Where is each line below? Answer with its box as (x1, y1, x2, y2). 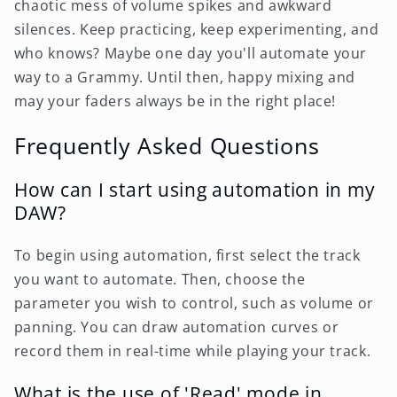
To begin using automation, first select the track (13, 245, 361, 265)
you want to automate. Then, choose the (13, 269, 306, 289)
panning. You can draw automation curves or (13, 316, 339, 337)
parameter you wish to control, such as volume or (13, 292, 374, 313)
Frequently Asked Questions (13, 130, 320, 161)
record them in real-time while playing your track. (13, 340, 371, 361)
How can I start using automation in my (13, 176, 376, 203)
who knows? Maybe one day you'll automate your (13, 43, 368, 64)
